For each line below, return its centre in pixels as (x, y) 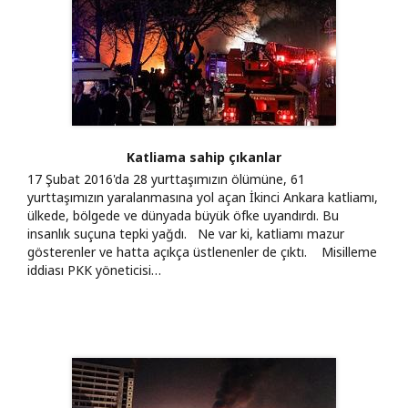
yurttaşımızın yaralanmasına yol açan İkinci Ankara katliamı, (203, 197)
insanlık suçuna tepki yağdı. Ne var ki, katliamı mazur (186, 233)
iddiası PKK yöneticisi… (94, 270)
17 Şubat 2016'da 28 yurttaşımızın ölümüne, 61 (166, 178)
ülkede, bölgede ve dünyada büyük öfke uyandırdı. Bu (183, 215)
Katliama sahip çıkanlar (204, 157)
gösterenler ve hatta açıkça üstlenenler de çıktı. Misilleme (202, 251)
